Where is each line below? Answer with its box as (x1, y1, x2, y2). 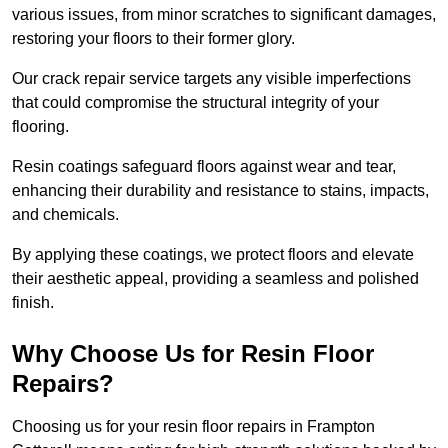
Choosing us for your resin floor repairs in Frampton (12, 418, 375, 436)
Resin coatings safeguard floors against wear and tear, (12, 158, 396, 176)
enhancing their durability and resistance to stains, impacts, (12, 182, 429, 200)
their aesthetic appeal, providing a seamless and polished (12, 270, 419, 288)
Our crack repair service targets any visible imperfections (12, 70, 411, 88)
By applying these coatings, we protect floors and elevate (12, 246, 414, 264)
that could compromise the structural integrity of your (12, 94, 379, 112)
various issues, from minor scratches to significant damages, (12, 6, 436, 24)
